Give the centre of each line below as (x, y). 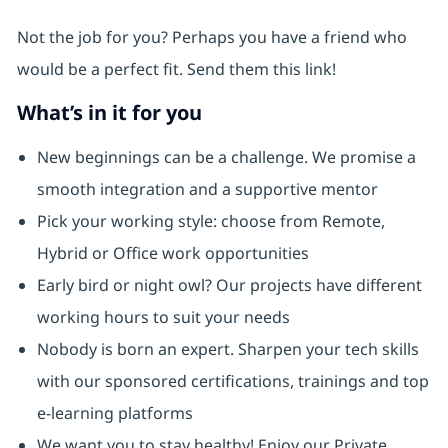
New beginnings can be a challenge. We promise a (226, 157)
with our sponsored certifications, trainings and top (232, 381)
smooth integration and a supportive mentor (207, 189)
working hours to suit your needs (163, 317)
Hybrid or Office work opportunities (172, 253)
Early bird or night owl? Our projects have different (229, 285)
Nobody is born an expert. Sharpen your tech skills (227, 349)
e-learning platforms (114, 413)
